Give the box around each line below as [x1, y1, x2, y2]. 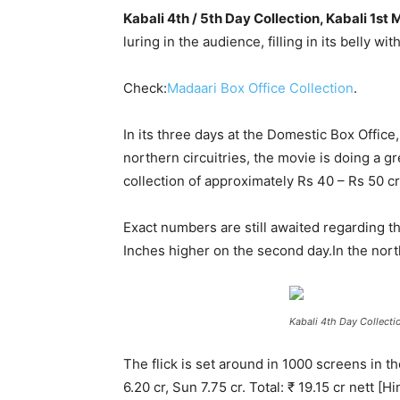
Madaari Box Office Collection [167, 79, 354, 96]
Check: [123, 79, 167, 96]
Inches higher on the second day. [123, 242, 332, 259]
